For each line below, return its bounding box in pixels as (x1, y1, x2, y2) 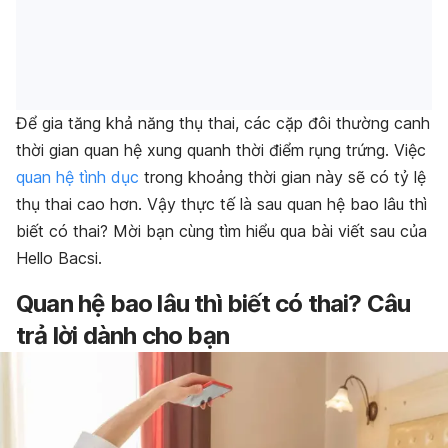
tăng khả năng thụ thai (68, 113, 235, 134)
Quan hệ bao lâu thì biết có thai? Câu (16, 289, 411, 319)
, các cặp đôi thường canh (235, 113, 430, 134)
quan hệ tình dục (16, 167, 139, 188)
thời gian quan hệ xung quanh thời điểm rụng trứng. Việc (16, 140, 426, 161)
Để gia (16, 113, 68, 134)
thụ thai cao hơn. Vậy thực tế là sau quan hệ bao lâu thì (16, 194, 427, 215)
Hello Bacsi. (16, 248, 107, 269)
